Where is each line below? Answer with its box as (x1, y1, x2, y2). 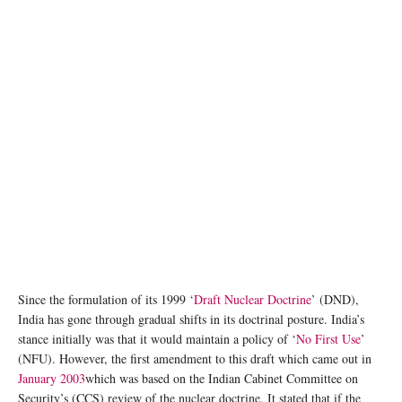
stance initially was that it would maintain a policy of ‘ (18, 330, 296, 348)
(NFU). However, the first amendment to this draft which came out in (18, 350, 371, 368)
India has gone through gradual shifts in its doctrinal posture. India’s (18, 310, 364, 328)
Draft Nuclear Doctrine (194, 291, 311, 309)
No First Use (296, 330, 361, 348)
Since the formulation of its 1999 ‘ (18, 291, 194, 309)
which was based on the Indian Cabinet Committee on (85, 370, 358, 388)
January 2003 (18, 370, 85, 388)
